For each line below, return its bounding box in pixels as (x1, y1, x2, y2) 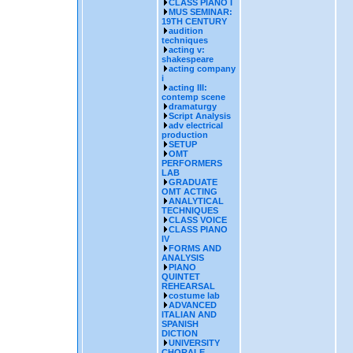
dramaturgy (168, 102, 217, 111)
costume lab (168, 291, 220, 300)
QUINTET (161, 272, 200, 281)
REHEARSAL (161, 281, 215, 291)
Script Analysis (168, 111, 231, 121)
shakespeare (161, 54, 214, 64)
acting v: (168, 45, 205, 54)
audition (168, 26, 203, 35)
